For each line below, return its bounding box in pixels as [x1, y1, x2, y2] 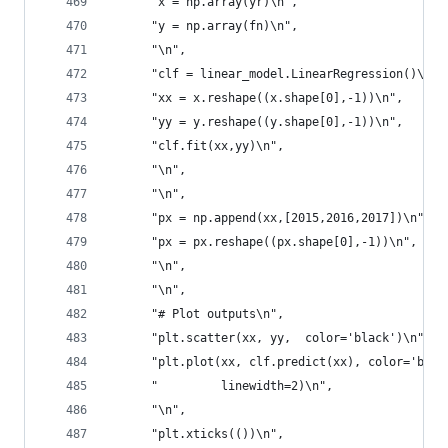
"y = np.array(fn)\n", [109, 19, 298, 33]
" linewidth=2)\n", [109, 379, 333, 393]
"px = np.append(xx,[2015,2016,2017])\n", [109, 211, 431, 225]
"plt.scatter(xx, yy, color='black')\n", [109, 331, 431, 345]
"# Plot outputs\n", [109, 307, 284, 321]
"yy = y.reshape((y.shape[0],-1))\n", [109, 115, 403, 129]
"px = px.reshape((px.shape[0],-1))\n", [109, 235, 417, 249]
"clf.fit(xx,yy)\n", [109, 139, 284, 153]
